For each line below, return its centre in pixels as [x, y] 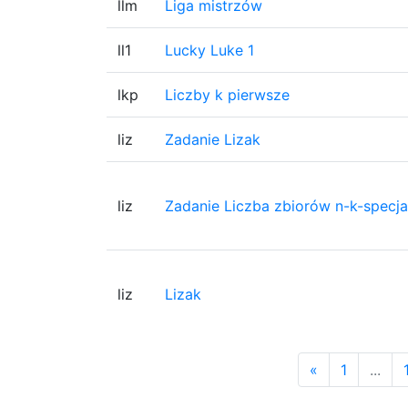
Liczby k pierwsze [227, 95]
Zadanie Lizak [213, 139]
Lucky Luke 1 [209, 50]
